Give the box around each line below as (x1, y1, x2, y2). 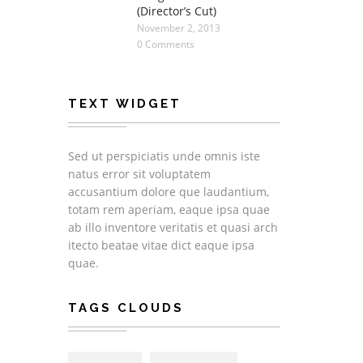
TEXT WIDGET (67, 96, 181, 111)
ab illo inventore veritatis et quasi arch (67, 220, 278, 235)
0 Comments (136, 37, 194, 51)
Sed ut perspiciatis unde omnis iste (67, 148, 260, 164)
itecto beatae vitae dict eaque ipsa (67, 237, 254, 253)
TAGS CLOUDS (67, 301, 184, 315)
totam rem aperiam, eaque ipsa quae (67, 202, 270, 217)
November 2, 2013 (136, 21, 220, 35)
